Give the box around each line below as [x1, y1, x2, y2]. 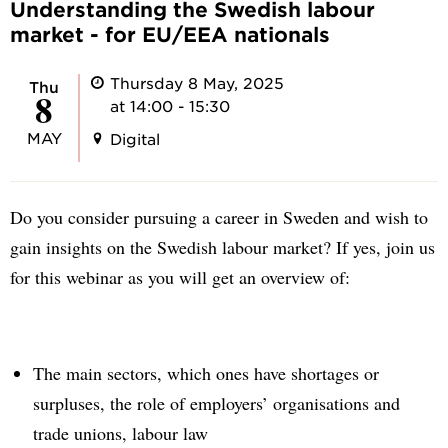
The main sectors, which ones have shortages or [32, 360, 379, 385]
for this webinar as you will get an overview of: [10, 264, 350, 289]
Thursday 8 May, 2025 [110, 73, 284, 92]
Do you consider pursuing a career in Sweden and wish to [10, 204, 428, 229]
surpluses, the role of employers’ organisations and [32, 390, 400, 415]
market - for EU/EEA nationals [10, 22, 330, 46]
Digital [110, 129, 160, 148]
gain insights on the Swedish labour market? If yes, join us [10, 234, 435, 259]
